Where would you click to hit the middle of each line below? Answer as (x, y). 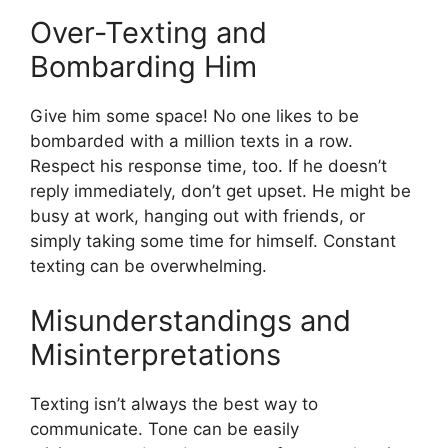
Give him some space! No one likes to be (194, 115)
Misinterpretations (155, 355)
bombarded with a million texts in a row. (191, 140)
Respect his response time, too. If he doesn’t (208, 165)
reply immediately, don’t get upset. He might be (220, 190)
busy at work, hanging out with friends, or (197, 215)
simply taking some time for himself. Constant (213, 240)
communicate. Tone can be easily (164, 429)
